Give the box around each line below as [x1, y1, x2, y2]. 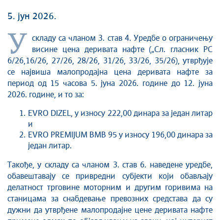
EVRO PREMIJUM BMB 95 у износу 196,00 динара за [28, 131, 213, 139]
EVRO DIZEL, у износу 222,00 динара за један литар [28, 110, 213, 117]
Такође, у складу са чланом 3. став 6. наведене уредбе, [7, 161, 213, 169]
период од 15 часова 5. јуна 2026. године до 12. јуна [7, 80, 213, 87]
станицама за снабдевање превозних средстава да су [7, 195, 213, 203]
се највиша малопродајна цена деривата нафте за [7, 68, 213, 76]
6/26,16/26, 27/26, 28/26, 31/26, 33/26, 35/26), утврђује [7, 57, 213, 65]
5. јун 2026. [7, 12, 56, 21]
